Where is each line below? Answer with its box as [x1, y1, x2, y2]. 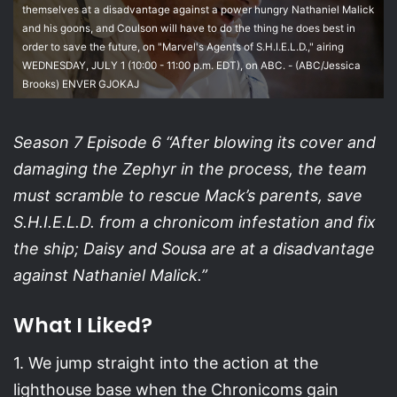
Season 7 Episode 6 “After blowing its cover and [13, 133, 376, 152]
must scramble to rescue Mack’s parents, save [13, 186, 362, 206]
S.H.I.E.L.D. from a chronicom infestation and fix [13, 213, 376, 232]
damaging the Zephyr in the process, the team [13, 160, 367, 179]
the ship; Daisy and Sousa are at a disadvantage [13, 239, 375, 259]
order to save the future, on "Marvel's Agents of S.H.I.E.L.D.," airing [22, 41, 344, 54]
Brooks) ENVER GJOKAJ [22, 78, 139, 91]
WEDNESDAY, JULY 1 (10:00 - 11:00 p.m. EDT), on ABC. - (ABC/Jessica [22, 59, 361, 73]
